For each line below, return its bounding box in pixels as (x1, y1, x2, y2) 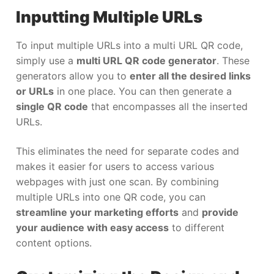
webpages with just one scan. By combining (16, 175, 219, 188)
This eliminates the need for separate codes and (16, 144, 239, 157)
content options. (16, 236, 92, 249)
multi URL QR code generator (76, 54, 217, 67)
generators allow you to (16, 70, 130, 83)
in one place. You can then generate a (54, 85, 232, 98)
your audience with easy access (16, 221, 169, 234)
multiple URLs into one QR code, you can (16, 190, 206, 203)
